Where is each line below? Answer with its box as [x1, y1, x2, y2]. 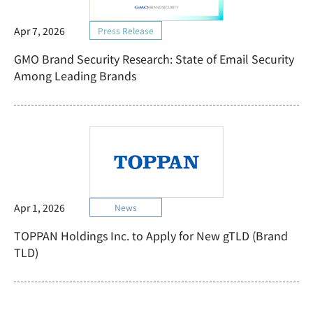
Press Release [97, 24, 154, 36]
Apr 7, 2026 [14, 24, 65, 38]
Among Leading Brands [14, 67, 136, 84]
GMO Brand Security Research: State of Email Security [14, 50, 294, 67]
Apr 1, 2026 [14, 201, 65, 214]
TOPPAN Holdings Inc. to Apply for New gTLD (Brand [14, 227, 288, 244]
